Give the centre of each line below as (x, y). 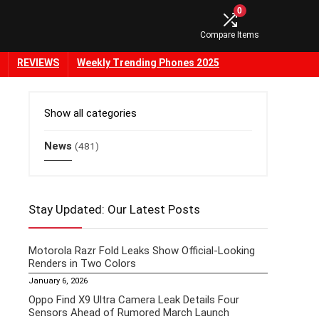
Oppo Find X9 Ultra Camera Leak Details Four (134, 300)
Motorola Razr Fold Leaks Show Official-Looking (142, 251)
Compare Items (230, 35)
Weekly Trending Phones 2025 (148, 63)
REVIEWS (38, 63)
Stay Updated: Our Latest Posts (114, 210)
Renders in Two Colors (82, 264)
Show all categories (90, 114)
